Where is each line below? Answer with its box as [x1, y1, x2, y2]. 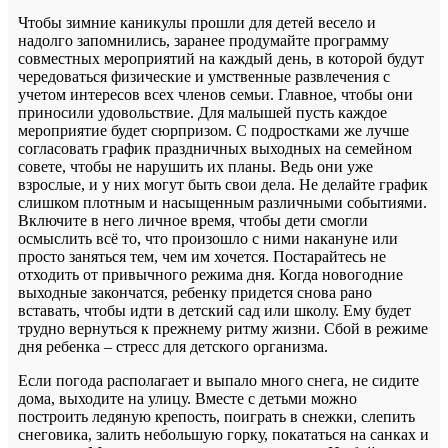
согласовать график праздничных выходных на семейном [18, 139, 412, 157]
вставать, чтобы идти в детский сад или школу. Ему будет [18, 301, 411, 319]
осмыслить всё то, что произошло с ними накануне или [18, 229, 398, 247]
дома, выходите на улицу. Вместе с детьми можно [18, 389, 357, 407]
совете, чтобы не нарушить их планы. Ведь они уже [18, 157, 373, 175]
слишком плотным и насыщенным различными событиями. [18, 193, 427, 211]
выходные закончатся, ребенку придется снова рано [18, 283, 372, 301]
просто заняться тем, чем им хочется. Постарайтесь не [18, 247, 386, 265]
